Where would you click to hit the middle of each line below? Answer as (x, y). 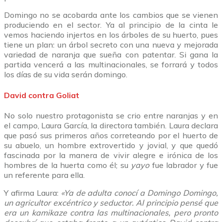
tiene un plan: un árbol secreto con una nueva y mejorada (111, 45)
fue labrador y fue (185, 165)
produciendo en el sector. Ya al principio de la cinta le (111, 25)
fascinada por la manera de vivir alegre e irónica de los (111, 155)
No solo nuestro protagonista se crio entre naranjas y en (111, 115)
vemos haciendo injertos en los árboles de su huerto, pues (111, 35)
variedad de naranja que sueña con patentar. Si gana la (111, 55)
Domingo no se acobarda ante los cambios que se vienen (111, 15)
